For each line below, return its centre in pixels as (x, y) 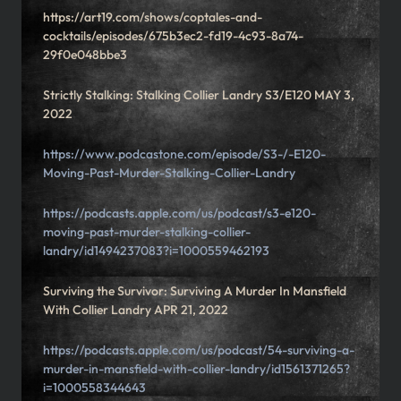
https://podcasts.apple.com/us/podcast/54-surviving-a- (199, 350)
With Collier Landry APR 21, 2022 (136, 310)
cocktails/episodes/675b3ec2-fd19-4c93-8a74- (173, 36)
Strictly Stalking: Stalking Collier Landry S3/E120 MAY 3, (199, 95)
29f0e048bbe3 (85, 55)
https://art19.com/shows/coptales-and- (153, 17)
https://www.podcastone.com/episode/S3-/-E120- (184, 154)
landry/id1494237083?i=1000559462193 (156, 251)
